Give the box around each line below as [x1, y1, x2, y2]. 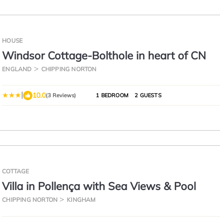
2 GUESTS [133, 92, 162, 99]
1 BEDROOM [96, 92, 128, 99]
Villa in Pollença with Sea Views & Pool [2, 179, 196, 193]
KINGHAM [67, 196, 96, 203]
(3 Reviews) [46, 92, 77, 99]
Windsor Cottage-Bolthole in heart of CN [2, 49, 206, 62]
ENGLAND [2, 65, 32, 73]
